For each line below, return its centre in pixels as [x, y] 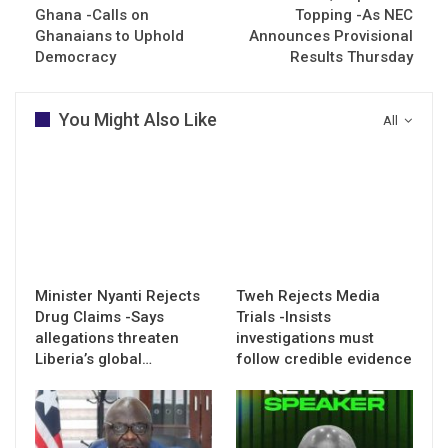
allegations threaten [107, 337]
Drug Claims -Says [99, 316]
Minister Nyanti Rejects [117, 295]
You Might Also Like [138, 119]
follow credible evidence [324, 358]
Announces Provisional [331, 35]
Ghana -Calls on [92, 14]
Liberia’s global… [93, 358]
